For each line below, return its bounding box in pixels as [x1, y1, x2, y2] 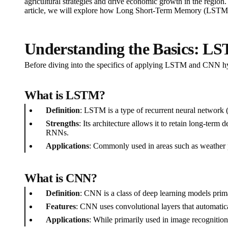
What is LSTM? [24, 88, 105, 102]
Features [46, 202, 76, 211]
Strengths [46, 119, 79, 128]
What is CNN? [24, 171, 97, 185]
